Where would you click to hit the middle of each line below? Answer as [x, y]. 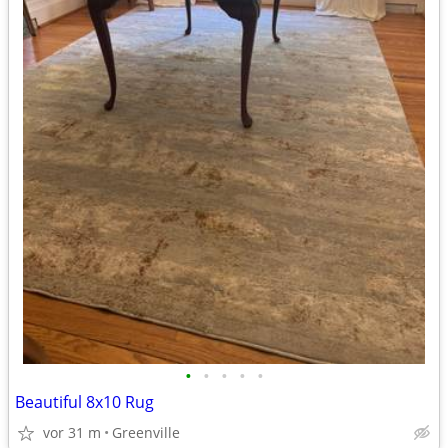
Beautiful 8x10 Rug [84, 402]
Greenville [146, 432]
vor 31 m [72, 432]
